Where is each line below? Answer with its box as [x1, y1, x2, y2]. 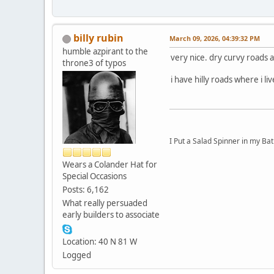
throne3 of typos [62, 57, 126, 69]
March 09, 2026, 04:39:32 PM [169, 34, 260, 43]
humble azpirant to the [62, 46, 148, 57]
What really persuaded [62, 198, 147, 209]
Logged [62, 250, 91, 261]
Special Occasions [62, 171, 127, 182]
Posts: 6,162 [62, 184, 109, 196]
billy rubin [73, 31, 124, 45]
